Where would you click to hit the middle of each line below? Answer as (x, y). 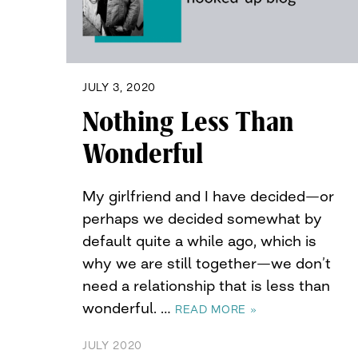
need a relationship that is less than (206, 286)
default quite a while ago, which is (199, 241)
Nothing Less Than (188, 123)
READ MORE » (216, 310)
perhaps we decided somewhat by (202, 219)
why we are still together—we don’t (207, 263)
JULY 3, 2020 (119, 88)
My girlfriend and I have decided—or (208, 196)
